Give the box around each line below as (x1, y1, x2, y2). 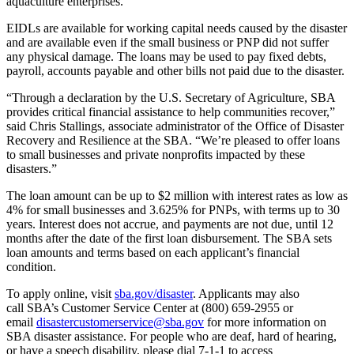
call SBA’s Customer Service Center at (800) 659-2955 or (6, 300, 293, 314)
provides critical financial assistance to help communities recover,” (6, 104, 335, 119)
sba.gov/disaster (115, 286, 193, 300)
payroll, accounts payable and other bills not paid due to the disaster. (6, 63, 345, 77)
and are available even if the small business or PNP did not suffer (6, 35, 329, 49)
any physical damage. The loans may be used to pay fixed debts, (6, 49, 326, 63)
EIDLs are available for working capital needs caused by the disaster (6, 21, 347, 35)
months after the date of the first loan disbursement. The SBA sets (6, 231, 332, 245)
